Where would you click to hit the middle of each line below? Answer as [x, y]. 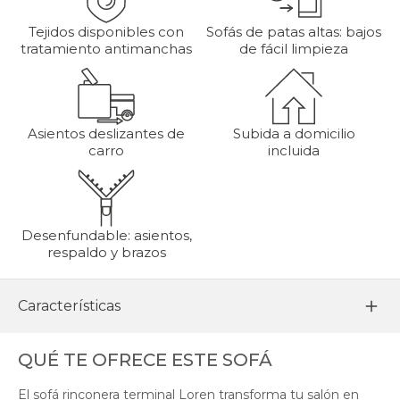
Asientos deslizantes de [106, 133]
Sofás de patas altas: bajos [294, 31]
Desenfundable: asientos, [106, 235]
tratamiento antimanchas [106, 48]
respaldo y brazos [106, 252]
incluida [294, 150]
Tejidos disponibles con [106, 31]
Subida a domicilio [294, 133]
